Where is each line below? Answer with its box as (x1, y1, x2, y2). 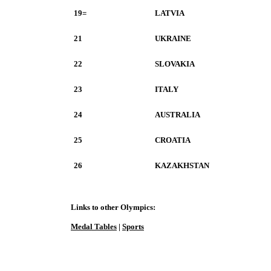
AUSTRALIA (155, 110, 200, 119)
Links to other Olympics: (71, 203, 155, 212)
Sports (122, 222, 144, 231)
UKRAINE (155, 34, 191, 43)
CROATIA (155, 135, 191, 145)
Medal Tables (71, 222, 117, 231)
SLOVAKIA (155, 59, 195, 68)
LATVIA (155, 8, 184, 18)
